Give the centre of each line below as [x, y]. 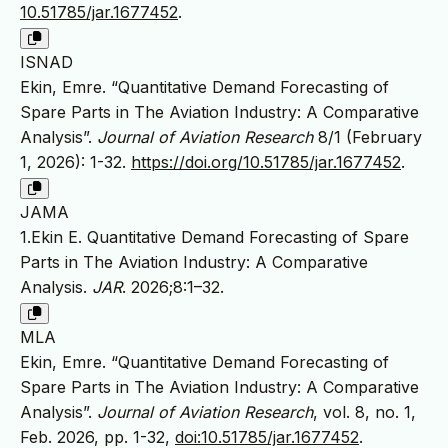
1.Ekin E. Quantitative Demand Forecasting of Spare [214, 237]
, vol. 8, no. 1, [364, 412]
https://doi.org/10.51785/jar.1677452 [266, 162]
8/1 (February [367, 137]
